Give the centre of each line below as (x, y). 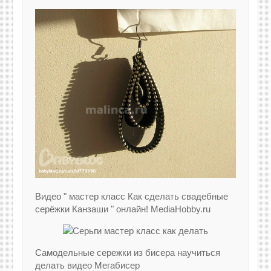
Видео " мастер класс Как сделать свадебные (132, 196)
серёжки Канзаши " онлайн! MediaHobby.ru (123, 209)
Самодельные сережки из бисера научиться (128, 252)
